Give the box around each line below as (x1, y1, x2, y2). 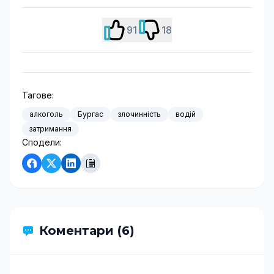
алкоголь (29, 109, 63, 119)
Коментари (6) (39, 223, 135, 238)
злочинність (118, 109, 161, 119)
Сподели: (22, 137, 62, 147)
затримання (29, 124, 72, 133)
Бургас (78, 109, 103, 119)
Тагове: (22, 90, 54, 100)
